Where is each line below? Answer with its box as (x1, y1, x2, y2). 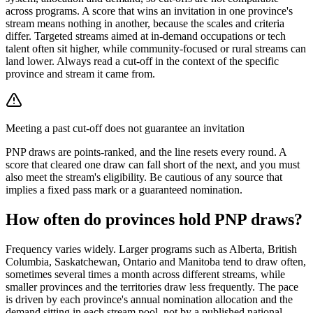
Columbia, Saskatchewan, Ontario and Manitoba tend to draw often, (6, 255, 306, 268)
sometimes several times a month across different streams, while (6, 268, 285, 280)
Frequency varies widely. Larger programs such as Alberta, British (6, 242, 297, 255)
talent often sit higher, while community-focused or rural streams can (6, 42, 306, 54)
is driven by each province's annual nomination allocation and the (6, 293, 293, 305)
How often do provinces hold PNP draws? (6, 210, 303, 228)
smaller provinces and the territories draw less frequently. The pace (6, 280, 298, 293)
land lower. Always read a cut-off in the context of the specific (6, 54, 279, 67)
